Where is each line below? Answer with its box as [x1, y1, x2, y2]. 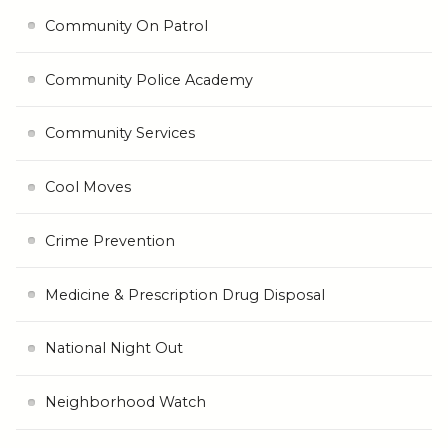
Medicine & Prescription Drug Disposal [44, 285, 325, 304]
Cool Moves [44, 178, 131, 197]
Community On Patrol [44, 16, 208, 35]
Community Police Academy [44, 70, 253, 89]
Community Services [44, 124, 195, 143]
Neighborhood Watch [44, 393, 206, 412]
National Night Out [44, 339, 183, 358]
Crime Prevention [44, 231, 175, 250]
